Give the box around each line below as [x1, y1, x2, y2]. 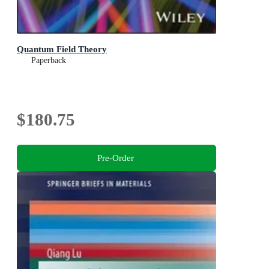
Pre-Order [97, 152, 134, 163]
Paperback [31, 56, 66, 65]
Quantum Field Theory [17, 44, 107, 55]
